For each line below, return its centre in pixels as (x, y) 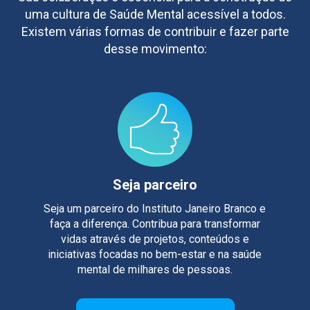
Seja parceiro (155, 185)
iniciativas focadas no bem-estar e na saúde (155, 255)
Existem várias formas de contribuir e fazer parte (155, 32)
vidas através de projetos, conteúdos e (155, 239)
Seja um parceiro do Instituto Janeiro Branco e (155, 209)
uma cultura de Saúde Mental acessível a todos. (155, 15)
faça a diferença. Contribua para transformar (155, 224)
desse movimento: (155, 49)
